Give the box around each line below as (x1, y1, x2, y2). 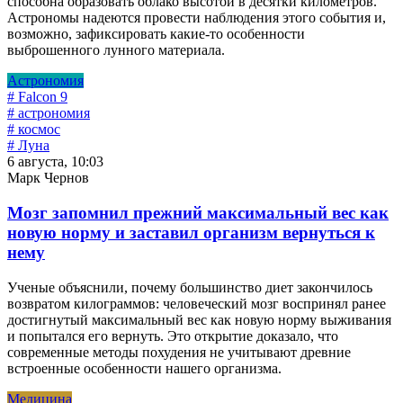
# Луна (7, 138, 49, 154)
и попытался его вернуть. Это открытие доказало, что (7, 327, 338, 344)
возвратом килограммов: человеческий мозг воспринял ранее (7, 295, 386, 311)
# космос (7, 121, 60, 138)
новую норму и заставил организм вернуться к (7, 222, 375, 242)
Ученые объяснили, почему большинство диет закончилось (7, 279, 372, 295)
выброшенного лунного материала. (7, 42, 225, 58)
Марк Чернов (7, 170, 89, 186)
